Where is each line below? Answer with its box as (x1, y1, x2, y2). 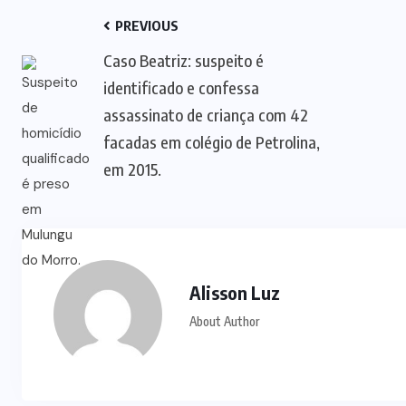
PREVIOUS (112, 16, 179, 34)
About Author (189, 313, 259, 329)
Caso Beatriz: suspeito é (103, 49, 264, 71)
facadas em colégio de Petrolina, (103, 130, 320, 152)
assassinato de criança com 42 (103, 103, 308, 125)
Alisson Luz (189, 280, 280, 304)
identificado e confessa (103, 76, 259, 98)
